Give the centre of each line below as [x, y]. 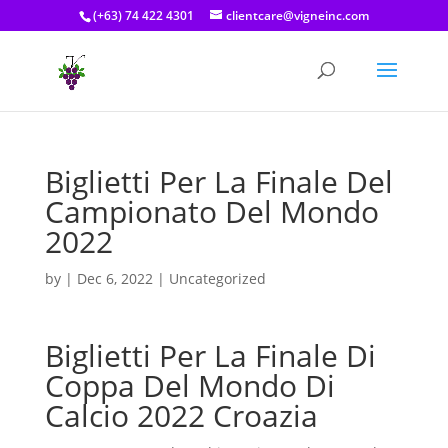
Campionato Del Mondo [211, 211]
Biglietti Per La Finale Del [218, 181]
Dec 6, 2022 [114, 278]
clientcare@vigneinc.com [297, 15]
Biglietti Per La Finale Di [210, 355]
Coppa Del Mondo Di [189, 385]
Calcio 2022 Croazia [181, 415]
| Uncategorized [209, 278]
